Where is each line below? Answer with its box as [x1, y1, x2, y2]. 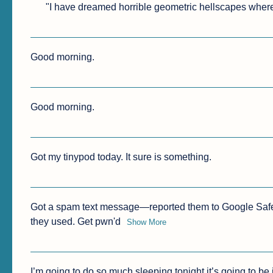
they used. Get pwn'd [30, 216, 121, 227]
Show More [127, 218, 167, 227]
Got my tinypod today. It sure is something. [30, 152, 212, 163]
